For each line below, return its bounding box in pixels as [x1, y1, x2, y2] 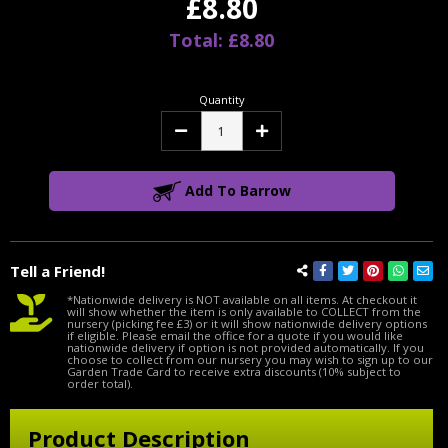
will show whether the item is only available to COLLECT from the [67, 304, 421, 320]
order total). [67, 376, 133, 392]
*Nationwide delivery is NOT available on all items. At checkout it [67, 292, 417, 308]
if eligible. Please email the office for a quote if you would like [67, 328, 403, 344]
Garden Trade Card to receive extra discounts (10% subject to [67, 364, 401, 380]
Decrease [175, 121, 237, 141]
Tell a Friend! [10, 261, 105, 282]
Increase [255, 121, 311, 141]
